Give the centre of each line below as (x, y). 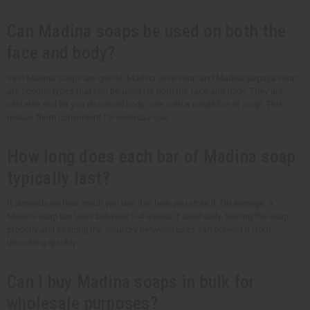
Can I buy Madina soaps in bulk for (131, 282)
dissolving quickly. (42, 243)
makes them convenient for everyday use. (88, 118)
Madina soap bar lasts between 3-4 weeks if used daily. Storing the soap (148, 217)
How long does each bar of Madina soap (152, 157)
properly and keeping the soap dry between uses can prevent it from (139, 230)
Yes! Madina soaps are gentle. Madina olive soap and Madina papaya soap (152, 78)
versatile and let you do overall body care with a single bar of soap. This (145, 104)
